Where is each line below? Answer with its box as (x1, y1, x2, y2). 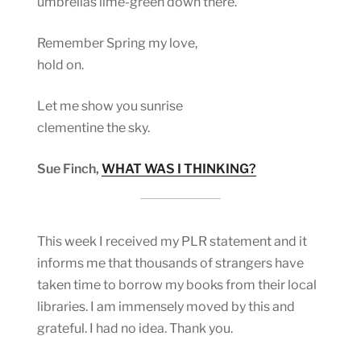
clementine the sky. (37, 119, 150, 135)
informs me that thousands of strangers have (37, 255, 304, 271)
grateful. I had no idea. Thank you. (37, 320, 235, 336)
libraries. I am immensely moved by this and (37, 298, 295, 314)
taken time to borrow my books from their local (37, 276, 317, 293)
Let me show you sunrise (37, 98, 183, 114)
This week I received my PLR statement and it (37, 233, 307, 249)
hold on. (37, 56, 84, 73)
